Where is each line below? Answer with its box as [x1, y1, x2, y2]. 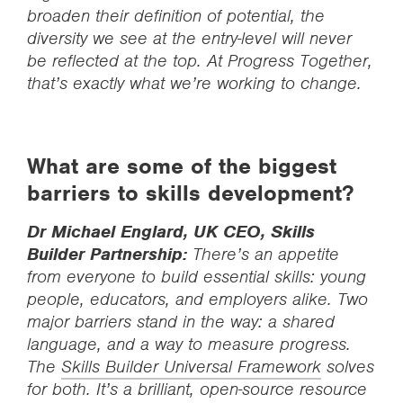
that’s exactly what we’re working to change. [27, 72, 362, 94]
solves [321, 355, 374, 378]
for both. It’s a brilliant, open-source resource [27, 378, 367, 400]
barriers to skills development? [27, 179, 354, 207]
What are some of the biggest [27, 152, 336, 180]
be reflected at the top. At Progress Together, [27, 49, 372, 72]
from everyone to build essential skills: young [27, 265, 366, 288]
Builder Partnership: [27, 243, 193, 265]
